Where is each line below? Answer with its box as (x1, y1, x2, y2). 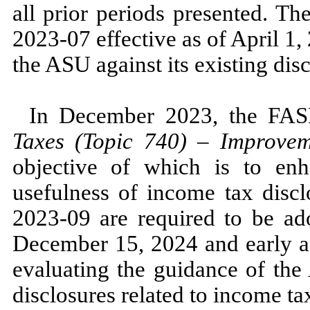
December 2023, (59, 102, 229, 128)
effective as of (90, 26, 230, 51)
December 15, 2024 (12, 230, 205, 256)
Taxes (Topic (12, 128, 144, 154)
